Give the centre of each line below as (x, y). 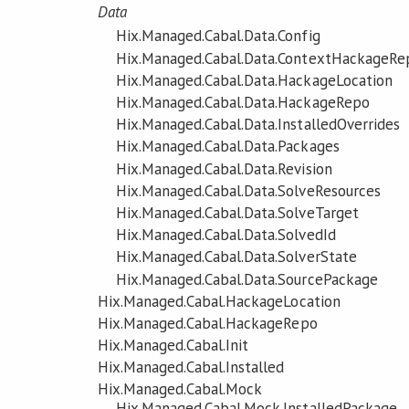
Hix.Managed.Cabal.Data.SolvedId (225, 235)
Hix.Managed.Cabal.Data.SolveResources (248, 190)
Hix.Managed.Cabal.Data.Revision (224, 168)
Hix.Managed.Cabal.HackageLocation (219, 301)
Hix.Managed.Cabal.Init (173, 346)
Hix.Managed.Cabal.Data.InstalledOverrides (257, 125)
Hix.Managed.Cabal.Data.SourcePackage (246, 279)
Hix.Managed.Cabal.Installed (191, 367)
